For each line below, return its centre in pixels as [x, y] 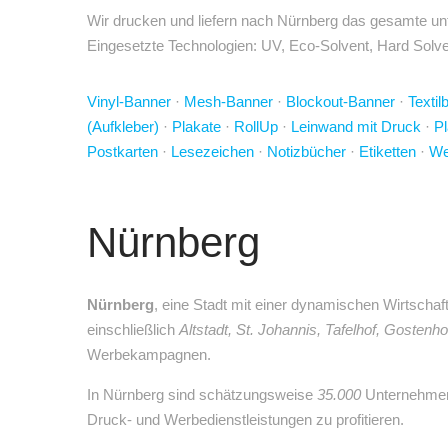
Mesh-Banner [228, 101]
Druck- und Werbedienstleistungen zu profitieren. [245, 419]
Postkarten [122, 151]
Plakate [196, 126]
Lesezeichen [212, 151]
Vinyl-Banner [129, 101]
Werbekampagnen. [149, 354]
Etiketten [387, 151]
